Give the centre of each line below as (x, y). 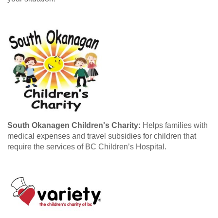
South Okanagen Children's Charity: (74, 125)
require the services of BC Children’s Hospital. (87, 146)
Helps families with (174, 125)
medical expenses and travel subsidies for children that (102, 136)
